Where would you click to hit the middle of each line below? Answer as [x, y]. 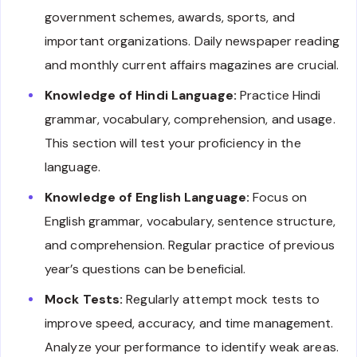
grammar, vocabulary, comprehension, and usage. [190, 120]
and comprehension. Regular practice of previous [190, 245]
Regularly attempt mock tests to [222, 300]
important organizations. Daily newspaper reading [192, 41]
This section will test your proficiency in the [173, 143]
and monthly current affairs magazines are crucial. [192, 65]
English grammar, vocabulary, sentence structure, [190, 222]
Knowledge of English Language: [147, 198]
